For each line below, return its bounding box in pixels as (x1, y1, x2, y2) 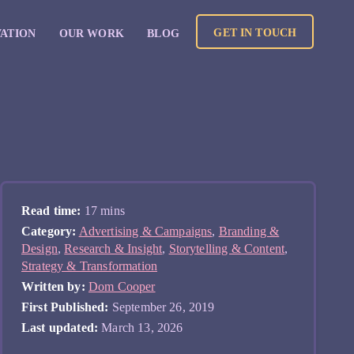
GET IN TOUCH (213, 26, 297, 39)
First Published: (21, 300, 109, 314)
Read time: (21, 204, 81, 217)
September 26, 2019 (108, 300, 215, 314)
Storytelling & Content (168, 242, 285, 255)
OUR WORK (58, 26, 124, 40)
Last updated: (21, 321, 99, 334)
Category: (21, 224, 77, 238)
